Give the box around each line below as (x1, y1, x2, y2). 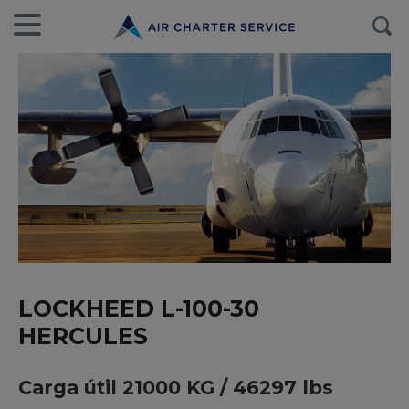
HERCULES (18, 321, 148, 350)
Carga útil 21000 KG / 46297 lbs (18, 375, 333, 399)
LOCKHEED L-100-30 (18, 294, 259, 322)
